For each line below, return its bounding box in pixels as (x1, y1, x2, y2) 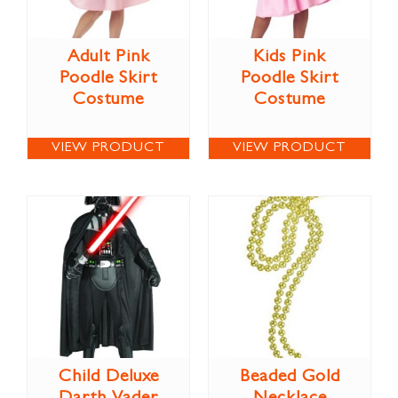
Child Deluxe (58, 368, 159, 386)
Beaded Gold (239, 368, 340, 386)
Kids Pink (253, 48, 326, 67)
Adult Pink (67, 48, 150, 67)
